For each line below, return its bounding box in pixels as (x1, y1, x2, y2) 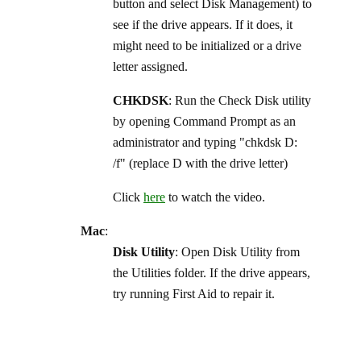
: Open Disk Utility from (175, 244, 300, 259)
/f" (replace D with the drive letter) (113, 156, 288, 170)
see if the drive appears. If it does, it (113, 17, 293, 31)
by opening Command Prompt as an (113, 114, 296, 128)
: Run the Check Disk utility (168, 93, 311, 107)
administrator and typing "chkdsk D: (113, 135, 297, 149)
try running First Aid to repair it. (113, 286, 275, 301)
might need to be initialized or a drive (113, 38, 301, 52)
